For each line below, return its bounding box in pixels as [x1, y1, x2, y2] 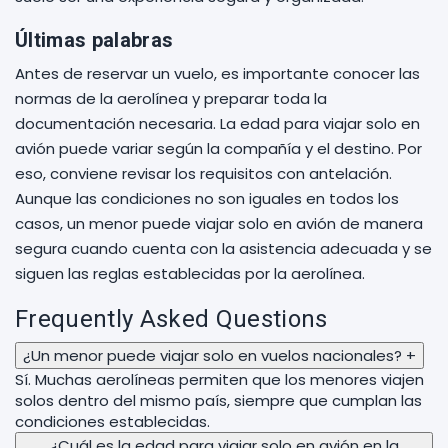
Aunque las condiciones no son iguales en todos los [15, 188, 399, 209]
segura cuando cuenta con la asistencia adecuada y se [15, 238, 432, 259]
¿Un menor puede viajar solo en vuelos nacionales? [23, 345, 402, 366]
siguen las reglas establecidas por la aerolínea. [15, 263, 365, 284]
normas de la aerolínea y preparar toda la [15, 88, 327, 109]
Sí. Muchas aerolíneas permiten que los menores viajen [15, 369, 424, 390]
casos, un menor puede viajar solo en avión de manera [15, 213, 423, 234]
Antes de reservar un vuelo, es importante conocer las [15, 63, 420, 84]
